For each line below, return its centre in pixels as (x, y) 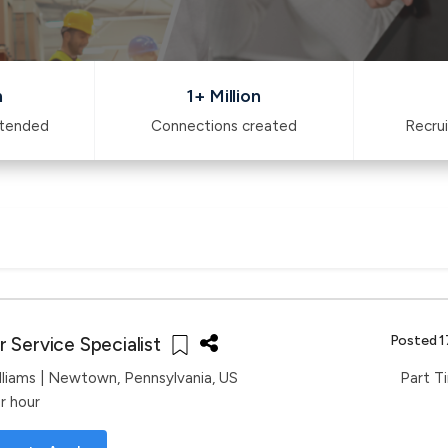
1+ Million (224, 96)
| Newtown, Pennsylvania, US (137, 378)
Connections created (224, 126)
